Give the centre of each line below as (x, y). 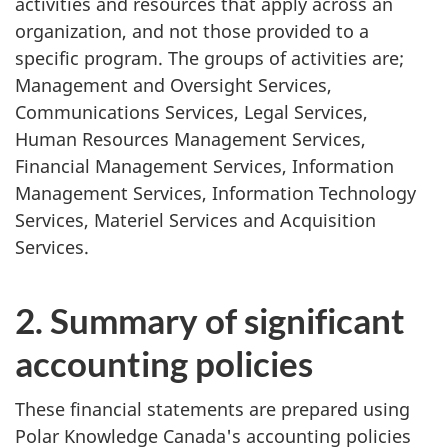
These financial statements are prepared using (212, 409)
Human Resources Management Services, (190, 138)
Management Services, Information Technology (215, 192)
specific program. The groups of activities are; (209, 57)
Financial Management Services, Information (204, 165)
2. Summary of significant (210, 319)
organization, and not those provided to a (192, 30)
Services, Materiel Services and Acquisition (195, 219)
